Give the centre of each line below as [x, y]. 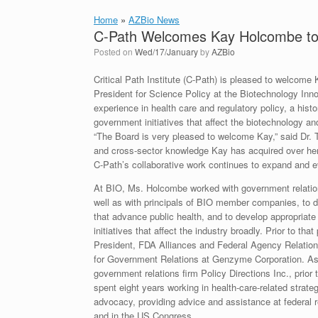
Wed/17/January [166, 51]
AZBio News [154, 20]
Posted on [117, 51]
